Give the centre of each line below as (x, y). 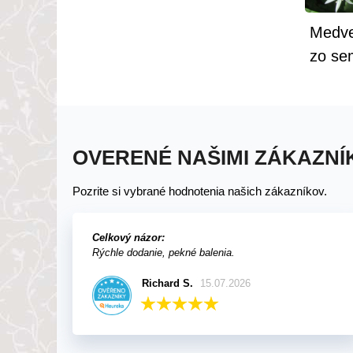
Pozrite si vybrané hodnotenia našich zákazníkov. (200, 191)
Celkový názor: (128, 238)
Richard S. (168, 283)
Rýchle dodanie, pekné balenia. (163, 253)
